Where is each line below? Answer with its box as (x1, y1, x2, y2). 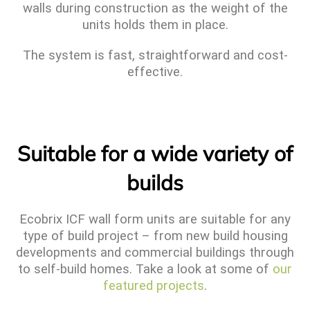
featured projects (103, 278, 204, 294)
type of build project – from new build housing (22, 228, 288, 244)
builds (127, 170, 183, 197)
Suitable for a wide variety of (17, 140, 293, 167)
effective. (127, 64, 183, 80)
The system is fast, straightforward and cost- (22, 48, 288, 64)
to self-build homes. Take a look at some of (18, 262, 273, 277)
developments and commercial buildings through (16, 245, 294, 261)
